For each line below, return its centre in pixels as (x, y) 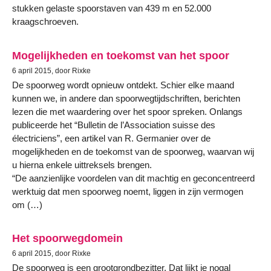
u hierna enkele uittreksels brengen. (82, 165)
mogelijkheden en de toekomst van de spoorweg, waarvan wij (133, 151)
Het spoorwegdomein (67, 238)
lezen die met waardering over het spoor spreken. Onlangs (127, 111)
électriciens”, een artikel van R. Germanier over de (111, 138)
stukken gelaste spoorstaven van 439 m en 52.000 (112, 8)
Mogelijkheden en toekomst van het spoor (121, 55)
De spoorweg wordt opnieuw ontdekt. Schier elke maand (123, 85)
